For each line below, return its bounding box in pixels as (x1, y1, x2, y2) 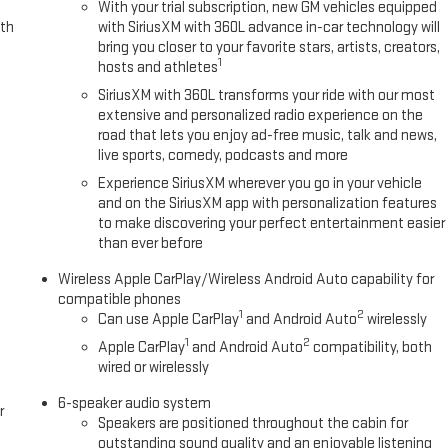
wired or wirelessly (98, 358, 210, 378)
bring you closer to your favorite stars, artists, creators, (98, 38, 441, 58)
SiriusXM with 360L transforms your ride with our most (98, 86, 436, 106)
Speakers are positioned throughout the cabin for (98, 414, 409, 434)
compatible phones (58, 290, 182, 310)
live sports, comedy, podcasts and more (98, 146, 349, 166)
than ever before (98, 234, 204, 254)
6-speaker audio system (58, 394, 212, 414)
